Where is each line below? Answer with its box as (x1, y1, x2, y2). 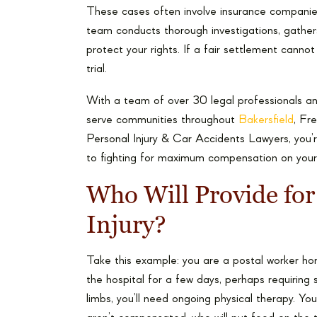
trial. (86, 63, 107, 75)
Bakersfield (238, 114, 294, 126)
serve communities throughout (86, 114, 238, 126)
